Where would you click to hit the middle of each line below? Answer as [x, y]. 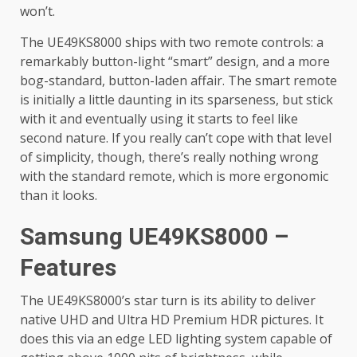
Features [68, 268]
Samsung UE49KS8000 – [154, 237]
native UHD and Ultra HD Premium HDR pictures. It [172, 320]
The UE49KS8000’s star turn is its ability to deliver [168, 301]
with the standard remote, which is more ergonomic [174, 177]
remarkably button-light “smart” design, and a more [175, 62]
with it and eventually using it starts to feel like [159, 119]
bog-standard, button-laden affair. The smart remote [178, 81]
